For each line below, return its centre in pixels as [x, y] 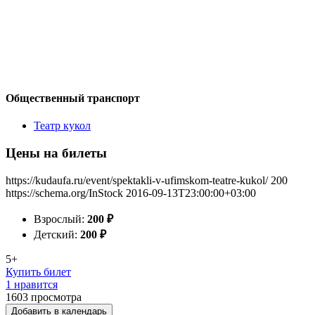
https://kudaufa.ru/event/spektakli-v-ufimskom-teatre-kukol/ [137, 180]
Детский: [57, 234]
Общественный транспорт [73, 98]
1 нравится [32, 284]
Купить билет [38, 271]
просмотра [56, 297]
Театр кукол [62, 126]
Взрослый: [60, 219]
